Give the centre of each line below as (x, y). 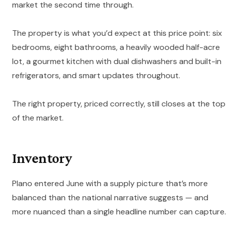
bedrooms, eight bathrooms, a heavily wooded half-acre (116, 47)
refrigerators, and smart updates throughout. (96, 76)
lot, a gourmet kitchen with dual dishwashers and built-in (117, 62)
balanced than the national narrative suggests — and (110, 198)
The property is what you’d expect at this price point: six (117, 33)
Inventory (42, 158)
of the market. (38, 118)
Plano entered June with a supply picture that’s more (110, 184)
